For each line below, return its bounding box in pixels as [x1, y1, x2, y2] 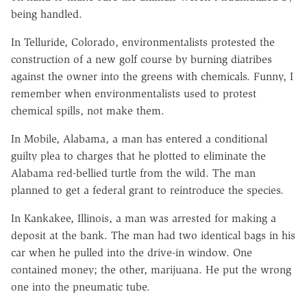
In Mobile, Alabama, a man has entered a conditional [11, 132, 267, 146]
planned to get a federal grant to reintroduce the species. [11, 184, 284, 197]
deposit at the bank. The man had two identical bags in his [11, 229, 295, 243]
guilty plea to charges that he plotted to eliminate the [11, 149, 266, 163]
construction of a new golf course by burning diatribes [11, 53, 272, 66]
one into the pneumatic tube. [11, 280, 150, 294]
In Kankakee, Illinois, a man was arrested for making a [11, 212, 276, 225]
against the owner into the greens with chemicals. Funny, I [11, 70, 293, 84]
